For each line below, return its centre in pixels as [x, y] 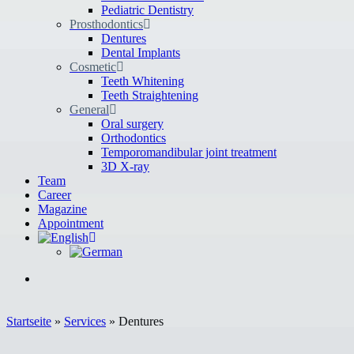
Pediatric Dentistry [147, 10]
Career [55, 195]
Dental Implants [141, 53]
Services [85, 321]
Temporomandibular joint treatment [189, 152]
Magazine [62, 209]
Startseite [29, 321]
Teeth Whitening [143, 81]
